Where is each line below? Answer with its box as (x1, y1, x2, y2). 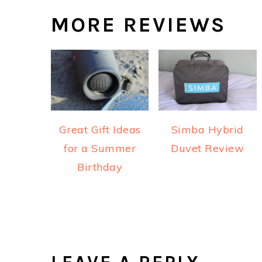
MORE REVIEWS (51, 12, 226, 37)
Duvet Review (171, 142, 244, 156)
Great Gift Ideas (58, 123, 141, 137)
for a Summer (64, 142, 136, 156)
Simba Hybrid (171, 123, 244, 137)
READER (50, 208, 140, 233)
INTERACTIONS (50, 233, 218, 258)
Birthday (77, 160, 123, 174)
